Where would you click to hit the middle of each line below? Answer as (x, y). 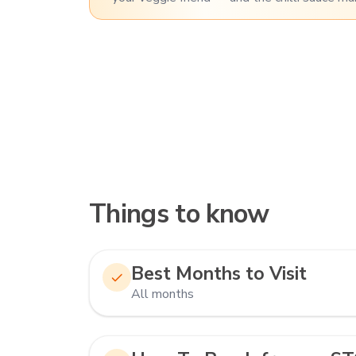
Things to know (179, 214)
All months (163, 294)
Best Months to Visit (219, 274)
